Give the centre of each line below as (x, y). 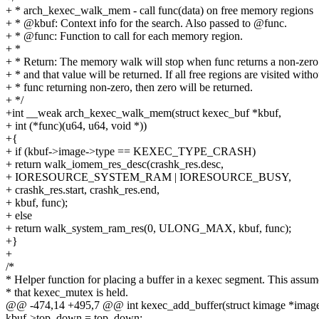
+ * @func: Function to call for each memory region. (124, 36)
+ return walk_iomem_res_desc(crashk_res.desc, (115, 164)
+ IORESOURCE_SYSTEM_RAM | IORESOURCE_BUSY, (148, 177)
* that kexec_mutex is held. (67, 293)
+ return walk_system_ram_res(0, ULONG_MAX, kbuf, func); (148, 229)
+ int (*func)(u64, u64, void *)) (76, 126)
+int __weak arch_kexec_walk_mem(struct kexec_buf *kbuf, (143, 113)
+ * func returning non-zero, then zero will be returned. (129, 88)
